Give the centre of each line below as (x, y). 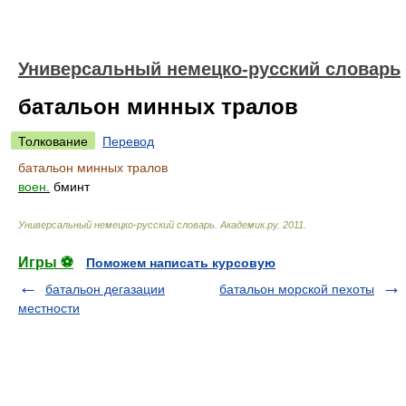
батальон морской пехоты (297, 289)
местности (49, 308)
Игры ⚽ (46, 262)
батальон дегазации (105, 289)
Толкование (53, 141)
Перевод (128, 141)
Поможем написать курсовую (181, 263)
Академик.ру (249, 225)
